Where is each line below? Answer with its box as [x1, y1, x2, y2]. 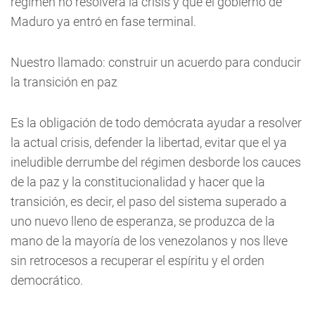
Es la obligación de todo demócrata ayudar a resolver [11, 115, 302, 130]
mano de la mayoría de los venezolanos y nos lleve [11, 233, 288, 248]
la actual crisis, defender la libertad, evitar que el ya [11, 135, 287, 150]
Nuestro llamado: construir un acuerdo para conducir [11, 55, 301, 70]
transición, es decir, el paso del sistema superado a [11, 194, 287, 209]
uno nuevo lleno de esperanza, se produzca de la [11, 214, 275, 229]
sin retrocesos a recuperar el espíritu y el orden [11, 253, 264, 268]
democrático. [11, 273, 83, 288]
